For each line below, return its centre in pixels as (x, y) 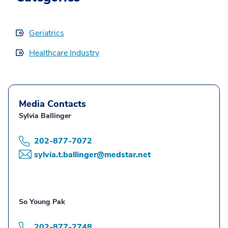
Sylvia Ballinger (45, 116)
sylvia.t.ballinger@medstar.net (92, 155)
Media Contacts (52, 104)
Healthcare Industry (64, 53)
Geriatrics (47, 33)
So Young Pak (42, 202)
